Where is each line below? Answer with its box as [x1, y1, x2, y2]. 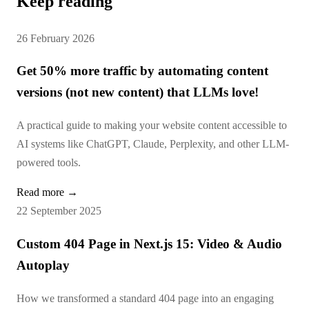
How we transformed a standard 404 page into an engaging [17, 292, 274, 304]
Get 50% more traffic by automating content [17, 63, 268, 79]
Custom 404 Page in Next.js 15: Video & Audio [17, 236, 282, 251]
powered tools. [17, 157, 81, 169]
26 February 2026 [17, 32, 94, 44]
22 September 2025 [17, 205, 101, 217]
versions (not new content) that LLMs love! [17, 85, 259, 100]
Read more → [17, 186, 78, 199]
